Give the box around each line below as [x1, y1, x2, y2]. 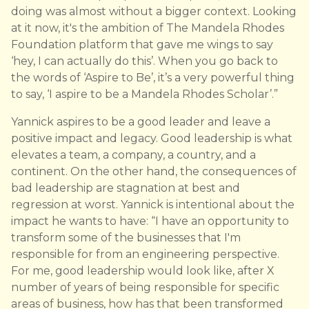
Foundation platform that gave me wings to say [11, 38, 273, 52]
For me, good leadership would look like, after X [11, 264, 275, 278]
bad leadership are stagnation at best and [11, 181, 240, 195]
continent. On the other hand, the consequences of [11, 165, 297, 179]
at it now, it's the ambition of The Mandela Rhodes [11, 21, 284, 35]
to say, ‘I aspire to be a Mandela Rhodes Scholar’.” [11, 88, 278, 101]
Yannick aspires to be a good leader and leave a [11, 115, 270, 129]
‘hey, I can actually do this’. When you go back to [11, 54, 278, 68]
